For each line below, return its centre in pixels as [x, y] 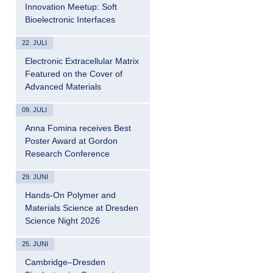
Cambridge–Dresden [65, 262]
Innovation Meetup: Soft [71, 7]
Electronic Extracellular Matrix [82, 61]
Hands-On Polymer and [70, 195]
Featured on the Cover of [74, 74]
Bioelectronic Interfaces [70, 19]
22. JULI [34, 43]
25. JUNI [35, 244]
